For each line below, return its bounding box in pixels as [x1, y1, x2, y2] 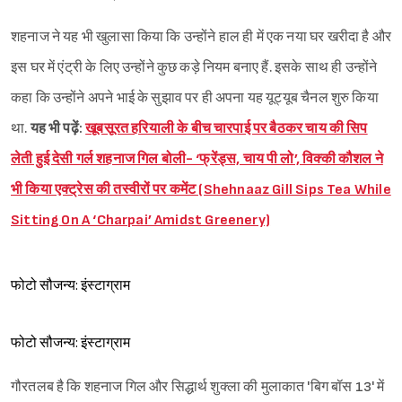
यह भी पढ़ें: [30, 120, 86, 138]
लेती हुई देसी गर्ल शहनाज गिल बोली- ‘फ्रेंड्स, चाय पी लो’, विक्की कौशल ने [11, 151, 383, 169]
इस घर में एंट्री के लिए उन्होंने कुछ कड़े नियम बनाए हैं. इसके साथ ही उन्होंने [11, 59, 378, 77]
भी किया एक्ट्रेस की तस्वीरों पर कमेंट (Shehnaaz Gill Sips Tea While [11, 181, 391, 199]
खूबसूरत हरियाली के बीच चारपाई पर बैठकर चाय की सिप [85, 120, 368, 138]
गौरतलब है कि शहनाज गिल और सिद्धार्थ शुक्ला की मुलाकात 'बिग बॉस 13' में [11, 379, 385, 397]
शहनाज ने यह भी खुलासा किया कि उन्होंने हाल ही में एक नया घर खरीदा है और [11, 29, 391, 47]
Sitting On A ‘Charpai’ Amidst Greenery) [11, 212, 271, 230]
